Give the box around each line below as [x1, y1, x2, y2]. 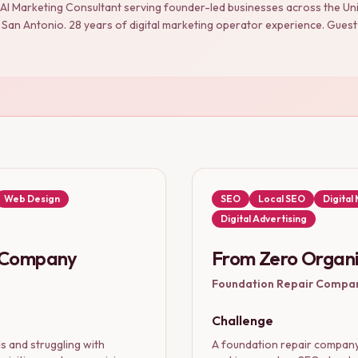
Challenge [212, 312, 273, 328]
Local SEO [258, 192, 305, 205]
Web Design [4, 192, 60, 205]
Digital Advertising [221, 212, 307, 225]
